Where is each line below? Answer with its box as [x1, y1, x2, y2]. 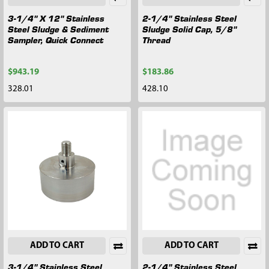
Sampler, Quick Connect [8, 33, 103, 46]
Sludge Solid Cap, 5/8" [142, 22, 237, 35]
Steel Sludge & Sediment [8, 22, 109, 35]
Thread [142, 33, 171, 46]
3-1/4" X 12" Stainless [8, 11, 104, 24]
